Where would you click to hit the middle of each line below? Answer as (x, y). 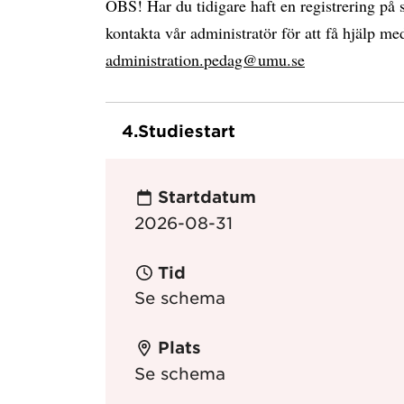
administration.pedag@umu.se (205, 60)
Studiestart (187, 131)
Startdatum (207, 197)
